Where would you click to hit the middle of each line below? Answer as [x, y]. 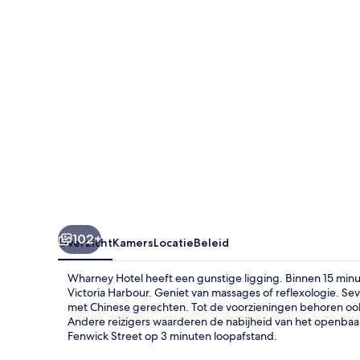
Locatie [174, 242]
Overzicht [85, 242]
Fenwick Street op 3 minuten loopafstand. [172, 335]
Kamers [133, 242]
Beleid [211, 242]
